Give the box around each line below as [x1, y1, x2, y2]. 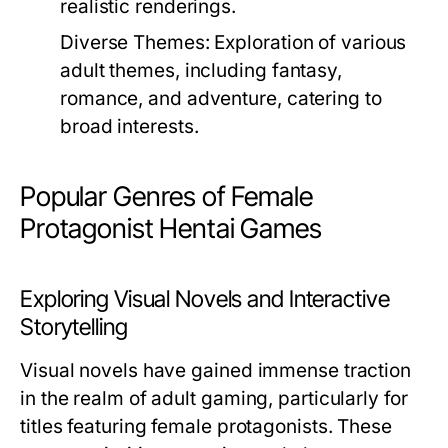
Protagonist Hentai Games [20, 212, 322, 245]
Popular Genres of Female [20, 180, 313, 213]
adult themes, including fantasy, [60, 59, 342, 82]
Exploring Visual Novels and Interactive [20, 285, 390, 313]
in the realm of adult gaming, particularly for [20, 387, 408, 410]
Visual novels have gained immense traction [20, 359, 412, 382]
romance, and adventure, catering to [60, 87, 382, 110]
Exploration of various [209, 31, 407, 54]
